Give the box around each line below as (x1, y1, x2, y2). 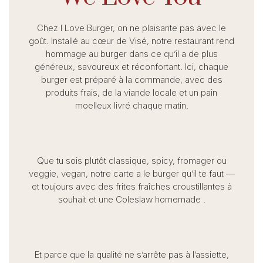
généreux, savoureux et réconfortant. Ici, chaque (35, 60, 228, 72)
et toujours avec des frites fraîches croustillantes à (31, 180, 232, 192)
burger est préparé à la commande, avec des (41, 73, 222, 85)
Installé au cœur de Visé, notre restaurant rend (51, 35, 234, 46)
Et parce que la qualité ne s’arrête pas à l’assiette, (34, 248, 229, 260)
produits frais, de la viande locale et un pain (46, 86, 217, 98)
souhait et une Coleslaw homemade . (58, 193, 205, 205)
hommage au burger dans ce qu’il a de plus (45, 48, 218, 59)
